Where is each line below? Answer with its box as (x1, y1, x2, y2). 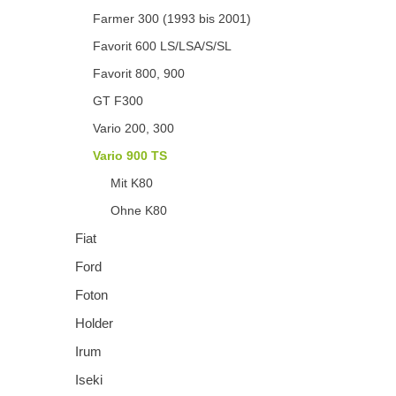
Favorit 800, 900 (93, 65, 185, 80)
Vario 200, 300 (93, 120, 174, 135)
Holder (75, 315, 113, 331)
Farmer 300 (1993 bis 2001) (93, 11, 251, 26)
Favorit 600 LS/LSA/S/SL (93, 38, 232, 53)
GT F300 (93, 93, 143, 108)
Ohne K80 (110, 202, 167, 217)
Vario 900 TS (93, 148, 167, 163)
